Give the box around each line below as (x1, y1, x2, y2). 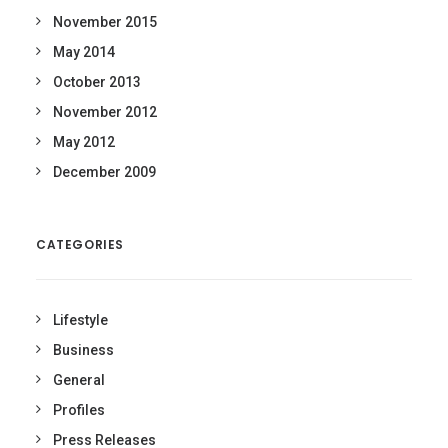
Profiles (53, 402, 105, 418)
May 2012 (53, 134, 115, 150)
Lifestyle (53, 312, 108, 328)
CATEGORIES (36, 236, 124, 253)
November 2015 (53, 14, 157, 30)
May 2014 (53, 44, 115, 60)
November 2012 (53, 104, 157, 120)
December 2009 (53, 164, 156, 180)
